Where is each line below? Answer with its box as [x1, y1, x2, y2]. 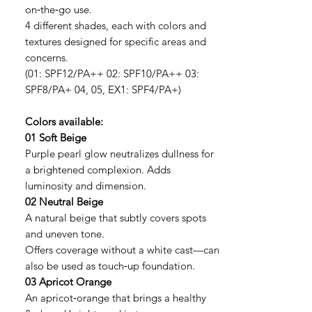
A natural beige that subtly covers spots [25, 211, 206, 224]
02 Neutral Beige [25, 195, 103, 208]
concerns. [25, 51, 68, 64]
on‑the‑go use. [25, 3, 92, 16]
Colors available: [25, 115, 103, 128]
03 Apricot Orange [25, 275, 111, 288]
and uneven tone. [25, 227, 104, 240]
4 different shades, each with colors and [25, 19, 206, 32]
